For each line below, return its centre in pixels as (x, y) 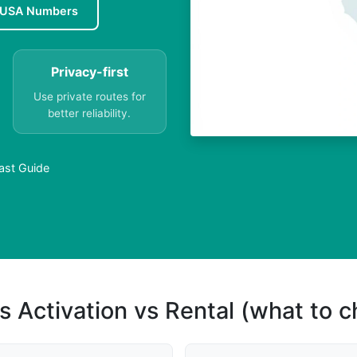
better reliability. (90, 114)
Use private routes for (89, 97)
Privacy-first (89, 72)
